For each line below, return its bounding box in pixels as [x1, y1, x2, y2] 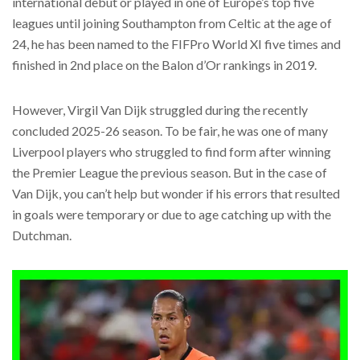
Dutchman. [12, 227, 72, 243]
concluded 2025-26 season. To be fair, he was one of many [12, 122, 328, 138]
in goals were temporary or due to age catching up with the [12, 206, 331, 222]
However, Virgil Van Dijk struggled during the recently [12, 101, 308, 117]
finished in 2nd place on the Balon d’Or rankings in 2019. [12, 56, 317, 72]
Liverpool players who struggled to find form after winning [12, 143, 331, 159]
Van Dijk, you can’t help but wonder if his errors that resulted [12, 185, 340, 201]
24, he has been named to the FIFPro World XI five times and [12, 35, 341, 51]
